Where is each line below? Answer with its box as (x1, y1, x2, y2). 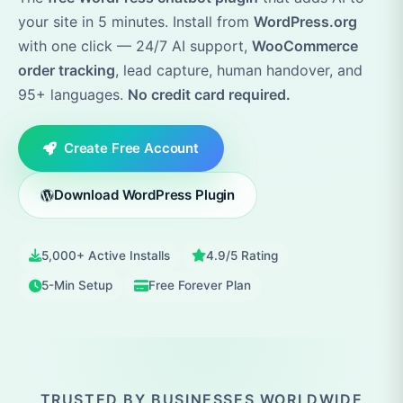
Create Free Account (63, 139, 200, 157)
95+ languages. (18, 85, 128, 104)
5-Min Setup (41, 278, 112, 293)
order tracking (18, 61, 115, 80)
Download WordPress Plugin (53, 186, 236, 204)
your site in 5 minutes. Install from (18, 13, 254, 31)
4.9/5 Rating (206, 247, 278, 263)
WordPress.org (254, 13, 357, 31)
